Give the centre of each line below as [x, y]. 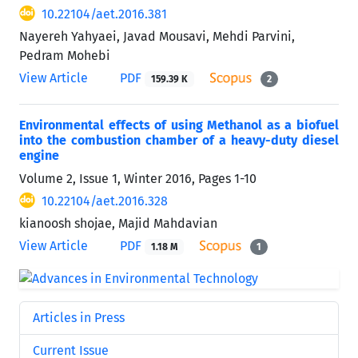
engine [39, 155]
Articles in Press [79, 317]
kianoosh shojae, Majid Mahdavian [118, 223]
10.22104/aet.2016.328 [105, 201]
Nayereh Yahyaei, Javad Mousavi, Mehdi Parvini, [157, 36]
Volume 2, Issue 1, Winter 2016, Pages [127, 178]
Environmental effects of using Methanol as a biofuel [179, 125]
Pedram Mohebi [65, 55]
